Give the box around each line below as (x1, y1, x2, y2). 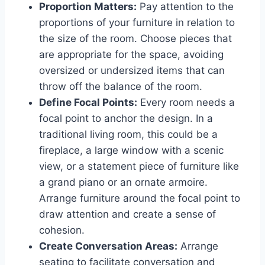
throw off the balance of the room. (39, 80, 202, 92)
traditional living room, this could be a (39, 128, 218, 140)
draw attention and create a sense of (39, 208, 216, 220)
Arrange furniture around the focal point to (39, 192, 240, 204)
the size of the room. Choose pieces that (39, 32, 232, 44)
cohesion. (39, 224, 85, 236)
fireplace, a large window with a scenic (39, 144, 224, 156)
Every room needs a (137, 96, 235, 108)
